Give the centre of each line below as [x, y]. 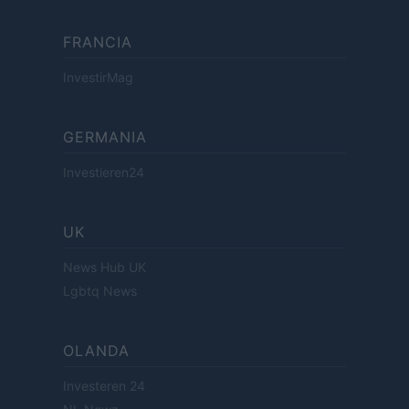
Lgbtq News [100, 291]
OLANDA [96, 351]
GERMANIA [105, 137]
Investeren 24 [104, 386]
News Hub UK [105, 267]
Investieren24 [104, 173]
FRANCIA [98, 42]
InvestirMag [98, 78]
